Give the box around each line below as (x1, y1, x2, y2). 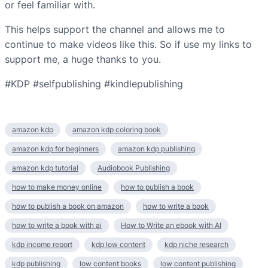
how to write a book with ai (12, 221, 102, 230)
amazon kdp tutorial (12, 163, 78, 173)
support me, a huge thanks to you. (5, 53, 161, 66)
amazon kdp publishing (118, 144, 195, 154)
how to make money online (12, 182, 102, 192)
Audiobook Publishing (98, 163, 170, 173)
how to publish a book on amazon (12, 202, 124, 211)
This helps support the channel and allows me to (5, 23, 225, 36)
